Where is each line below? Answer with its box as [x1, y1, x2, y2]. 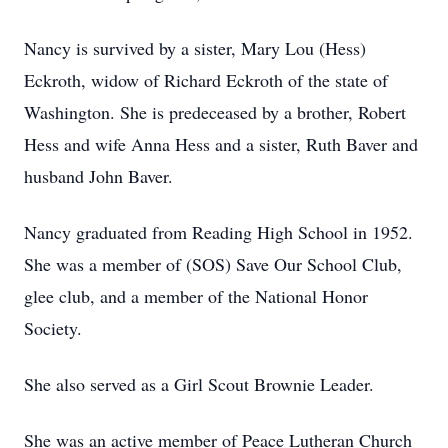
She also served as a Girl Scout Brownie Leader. [24, 372, 380, 396]
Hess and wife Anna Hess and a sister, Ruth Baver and [24, 132, 418, 156]
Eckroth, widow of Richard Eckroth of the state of [24, 68, 388, 92]
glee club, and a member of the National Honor [24, 284, 368, 308]
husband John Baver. [24, 164, 173, 188]
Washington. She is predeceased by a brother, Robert [24, 100, 406, 124]
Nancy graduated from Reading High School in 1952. [24, 220, 413, 244]
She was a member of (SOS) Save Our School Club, [24, 252, 402, 276]
